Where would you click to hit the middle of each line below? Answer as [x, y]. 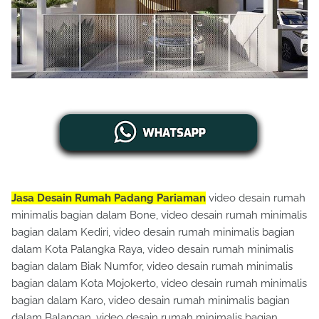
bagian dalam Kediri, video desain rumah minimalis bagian [153, 232]
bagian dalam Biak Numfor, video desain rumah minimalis [152, 266]
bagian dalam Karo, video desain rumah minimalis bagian [151, 300]
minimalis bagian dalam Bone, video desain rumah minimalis [159, 215]
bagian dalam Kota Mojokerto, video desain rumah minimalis [159, 283]
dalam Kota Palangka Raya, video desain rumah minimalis [152, 249]
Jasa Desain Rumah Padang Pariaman [109, 198]
